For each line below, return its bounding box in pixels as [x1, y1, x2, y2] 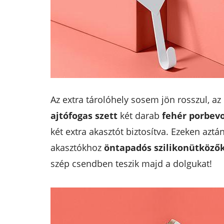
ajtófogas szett [50, 109, 117, 121]
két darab [117, 109, 162, 121]
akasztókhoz [50, 141, 104, 153]
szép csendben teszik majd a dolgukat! [50, 157, 212, 169]
